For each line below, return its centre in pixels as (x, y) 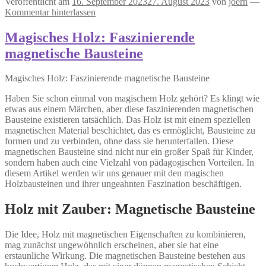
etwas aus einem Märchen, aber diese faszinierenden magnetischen (129, 109)
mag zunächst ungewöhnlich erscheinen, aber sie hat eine (112, 245)
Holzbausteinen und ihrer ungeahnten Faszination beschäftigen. (123, 184)
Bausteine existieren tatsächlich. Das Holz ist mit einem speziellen (128, 120)
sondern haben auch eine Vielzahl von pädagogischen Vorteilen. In (129, 163)
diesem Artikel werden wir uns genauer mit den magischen (114, 173)
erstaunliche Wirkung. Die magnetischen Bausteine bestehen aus (125, 256)
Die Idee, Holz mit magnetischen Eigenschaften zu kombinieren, (125, 235)
